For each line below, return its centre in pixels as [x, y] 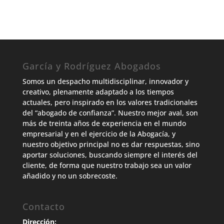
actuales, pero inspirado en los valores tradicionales [110, 102]
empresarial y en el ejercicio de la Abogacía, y [99, 133]
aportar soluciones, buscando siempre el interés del [110, 154]
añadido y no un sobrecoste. [70, 175]
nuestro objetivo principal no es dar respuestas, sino [111, 144]
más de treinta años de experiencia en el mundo [104, 123]
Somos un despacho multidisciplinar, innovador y [105, 81]
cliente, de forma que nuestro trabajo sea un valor [107, 165]
